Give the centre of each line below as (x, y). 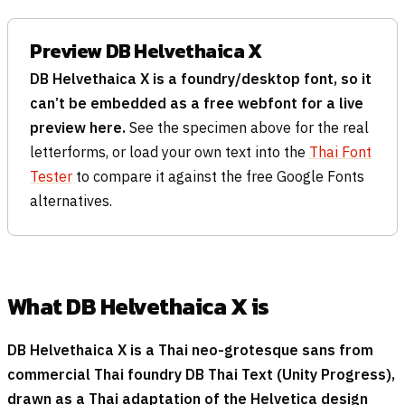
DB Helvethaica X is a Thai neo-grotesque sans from (190, 349)
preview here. (78, 127)
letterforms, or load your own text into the (170, 151)
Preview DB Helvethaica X (146, 52)
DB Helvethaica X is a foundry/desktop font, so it (201, 78)
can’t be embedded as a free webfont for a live (197, 103)
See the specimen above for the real (247, 127)
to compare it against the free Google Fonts (218, 176)
